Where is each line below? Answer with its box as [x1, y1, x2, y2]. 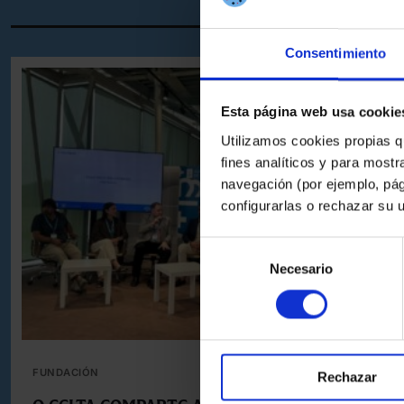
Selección [199, 239, 258, 255]
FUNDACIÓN [32, 365, 99, 379]
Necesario [269, 261, 334, 277]
